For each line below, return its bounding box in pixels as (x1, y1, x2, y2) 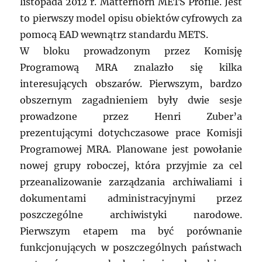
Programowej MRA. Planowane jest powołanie (20, 143, 242, 156)
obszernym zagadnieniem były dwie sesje (20, 94, 242, 106)
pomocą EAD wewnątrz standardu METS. (20, 29, 209, 41)
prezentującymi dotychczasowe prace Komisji (20, 127, 242, 139)
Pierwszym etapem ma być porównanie (20, 225, 242, 237)
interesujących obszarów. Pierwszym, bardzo (20, 78, 242, 90)
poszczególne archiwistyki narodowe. (20, 209, 242, 221)
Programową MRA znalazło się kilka (20, 61, 242, 74)
